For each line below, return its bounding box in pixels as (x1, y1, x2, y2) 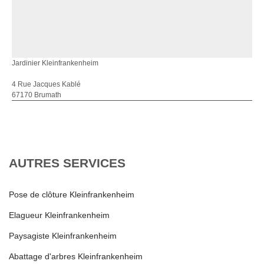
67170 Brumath (12, 91, 61, 99)
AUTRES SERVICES (9, 156, 126, 170)
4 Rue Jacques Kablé (12, 80, 81, 88)
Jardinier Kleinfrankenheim (12, 59, 98, 67)
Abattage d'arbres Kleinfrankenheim (9, 252, 143, 261)
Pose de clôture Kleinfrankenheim (9, 190, 134, 199)
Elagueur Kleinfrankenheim (9, 210, 110, 220)
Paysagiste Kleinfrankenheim (9, 231, 117, 240)
